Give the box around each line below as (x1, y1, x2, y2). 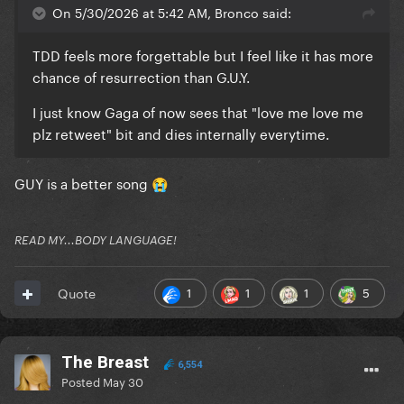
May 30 (103, 372, 143, 390)
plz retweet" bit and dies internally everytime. (32, 122, 329, 144)
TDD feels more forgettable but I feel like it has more (32, 43, 373, 66)
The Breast (61, 352, 149, 373)
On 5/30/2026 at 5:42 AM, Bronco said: (52, 2, 291, 23)
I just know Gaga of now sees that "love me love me (32, 100, 363, 123)
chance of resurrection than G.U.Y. (32, 65, 250, 87)
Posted (61, 372, 103, 390)
